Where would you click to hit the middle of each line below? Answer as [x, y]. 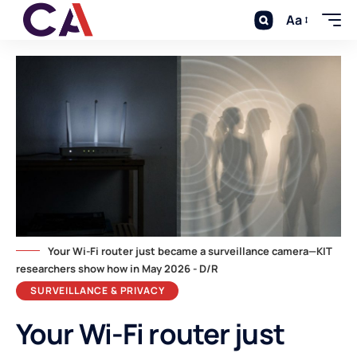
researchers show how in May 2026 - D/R [117, 268]
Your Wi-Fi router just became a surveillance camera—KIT [190, 251]
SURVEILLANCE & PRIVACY [98, 290]
